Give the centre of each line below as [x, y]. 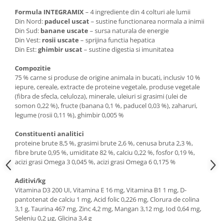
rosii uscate [60, 40]
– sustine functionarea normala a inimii [147, 21]
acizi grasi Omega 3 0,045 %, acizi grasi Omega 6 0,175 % [95, 162]
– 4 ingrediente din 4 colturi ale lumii [137, 12]
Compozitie [33, 68]
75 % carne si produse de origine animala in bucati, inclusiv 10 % [108, 77]
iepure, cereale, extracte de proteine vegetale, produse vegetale [107, 87]
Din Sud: [28, 30]
